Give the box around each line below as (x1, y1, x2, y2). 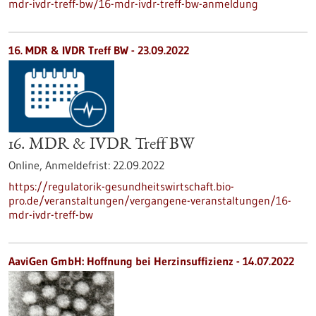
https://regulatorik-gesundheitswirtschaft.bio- (8, 179, 234, 193)
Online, (8, 158, 45, 172)
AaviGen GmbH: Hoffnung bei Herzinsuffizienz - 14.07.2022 (8, 254, 294, 268)
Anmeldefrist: (45, 158, 113, 172)
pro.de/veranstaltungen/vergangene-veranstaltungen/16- (8, 193, 291, 207)
